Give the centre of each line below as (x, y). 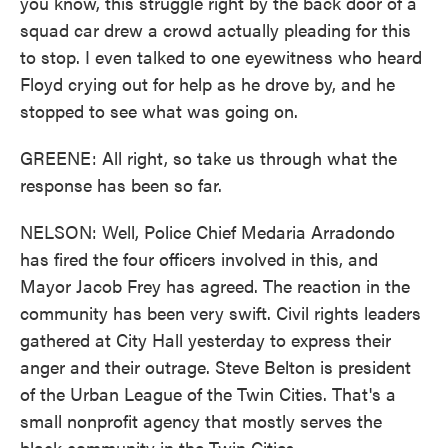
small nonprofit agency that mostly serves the (201, 420)
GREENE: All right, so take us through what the (208, 157)
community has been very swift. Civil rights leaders (220, 312)
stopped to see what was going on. (159, 110)
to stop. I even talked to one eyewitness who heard (221, 56)
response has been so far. (121, 184)
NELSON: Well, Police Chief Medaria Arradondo (207, 231)
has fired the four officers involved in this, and (199, 258)
